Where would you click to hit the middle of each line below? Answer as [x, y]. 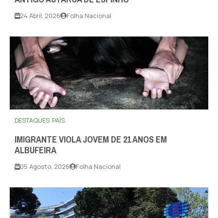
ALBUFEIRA [36, 151]
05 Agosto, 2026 [45, 167]
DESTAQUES [32, 120]
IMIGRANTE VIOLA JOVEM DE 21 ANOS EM [91, 140]
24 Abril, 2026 [40, 16]
